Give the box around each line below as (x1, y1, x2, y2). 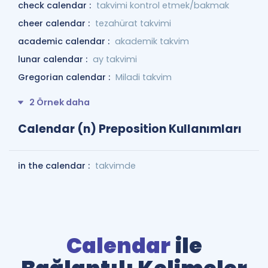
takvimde (95, 159, 136, 172)
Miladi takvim (115, 71, 172, 83)
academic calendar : (18, 35, 112, 47)
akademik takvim (115, 35, 189, 47)
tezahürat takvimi (95, 17, 171, 29)
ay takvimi (93, 53, 137, 65)
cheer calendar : (18, 17, 92, 29)
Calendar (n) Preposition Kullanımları (18, 120, 242, 137)
